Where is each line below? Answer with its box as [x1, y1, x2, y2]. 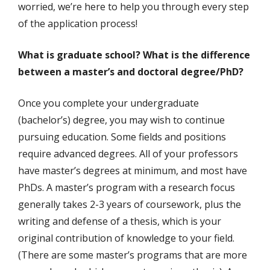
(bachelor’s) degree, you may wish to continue [18, 113, 225, 127]
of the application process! [18, 17, 137, 30]
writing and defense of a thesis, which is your [18, 215, 221, 228]
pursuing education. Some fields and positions [18, 130, 226, 143]
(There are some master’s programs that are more [18, 248, 247, 262]
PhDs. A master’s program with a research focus [18, 181, 235, 194]
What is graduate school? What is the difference [18, 48, 250, 61]
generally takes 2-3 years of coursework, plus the [18, 198, 241, 211]
